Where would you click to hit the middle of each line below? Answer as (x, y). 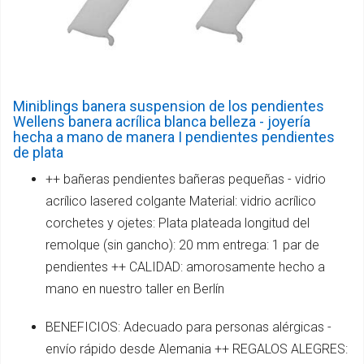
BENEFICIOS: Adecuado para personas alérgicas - (188, 327)
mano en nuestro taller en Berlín (135, 289)
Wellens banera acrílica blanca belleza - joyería (162, 122)
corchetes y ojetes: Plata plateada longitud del (178, 223)
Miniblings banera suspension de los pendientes (169, 106)
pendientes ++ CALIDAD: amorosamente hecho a (185, 267)
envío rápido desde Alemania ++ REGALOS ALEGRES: (197, 349)
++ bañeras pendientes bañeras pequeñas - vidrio (186, 180)
